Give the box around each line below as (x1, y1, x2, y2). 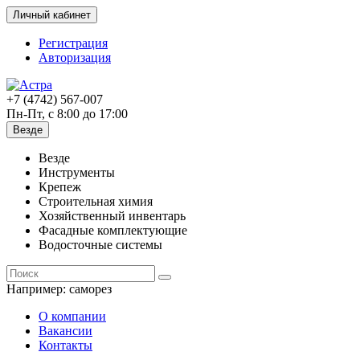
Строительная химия (39, 194, 153, 208)
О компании (39, 309, 106, 323)
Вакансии (39, 324, 92, 337)
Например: (6, 282, 69, 296)
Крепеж (39, 180, 81, 194)
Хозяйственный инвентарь (39, 209, 186, 223)
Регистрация (39, 36, 108, 50)
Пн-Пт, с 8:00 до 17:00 (6, 107, 128, 121)
